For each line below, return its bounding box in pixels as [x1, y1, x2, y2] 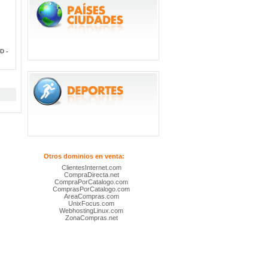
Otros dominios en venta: [44, 153, 124, 160]
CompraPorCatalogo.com [54, 178, 128, 185]
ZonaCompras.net [65, 214, 118, 221]
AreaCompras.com [63, 193, 119, 200]
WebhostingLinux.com [59, 207, 123, 214]
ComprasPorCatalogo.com [53, 185, 130, 193]
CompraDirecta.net [63, 171, 119, 178]
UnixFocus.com [68, 200, 114, 207]
